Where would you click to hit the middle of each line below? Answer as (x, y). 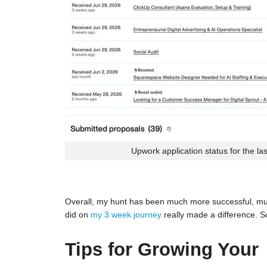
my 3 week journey (126, 215)
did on (77, 215)
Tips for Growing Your (162, 250)
